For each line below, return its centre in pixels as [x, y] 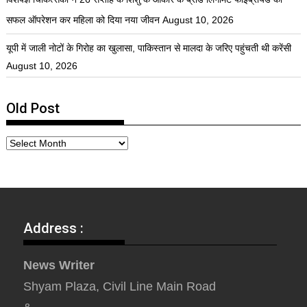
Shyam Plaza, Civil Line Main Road [120, 287]
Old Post [33, 109]
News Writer [59, 266]
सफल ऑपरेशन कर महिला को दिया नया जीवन [83, 20]
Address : [54, 229]
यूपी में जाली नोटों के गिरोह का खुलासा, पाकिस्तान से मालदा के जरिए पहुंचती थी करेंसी [149, 48]
